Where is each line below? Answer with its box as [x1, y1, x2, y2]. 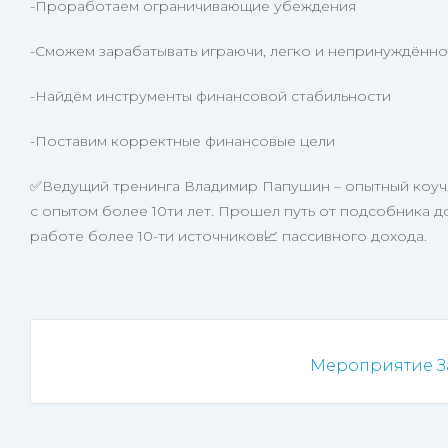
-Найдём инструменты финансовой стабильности [30, 87, 391, 105]
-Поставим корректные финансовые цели [30, 132, 335, 150]
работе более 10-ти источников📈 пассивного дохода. [30, 227, 427, 245]
